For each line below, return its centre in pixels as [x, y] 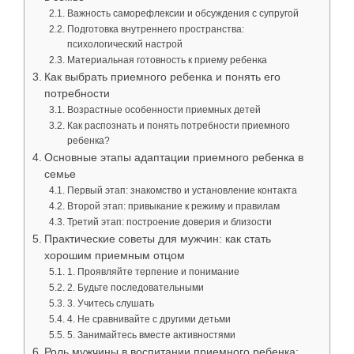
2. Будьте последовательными [135, 287]
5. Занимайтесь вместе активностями [151, 335]
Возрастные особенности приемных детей [164, 109]
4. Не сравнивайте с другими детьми [149, 319]
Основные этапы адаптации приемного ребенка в [173, 157]
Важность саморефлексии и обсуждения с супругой [183, 13]
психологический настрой [124, 44]
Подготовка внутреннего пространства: [155, 29]
